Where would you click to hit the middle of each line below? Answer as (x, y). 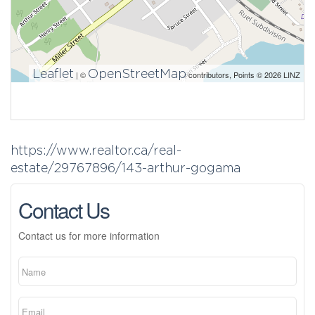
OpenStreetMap (137, 73)
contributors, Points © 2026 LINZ (243, 75)
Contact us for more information (89, 236)
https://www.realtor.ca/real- (96, 150)
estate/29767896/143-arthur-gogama (126, 168)
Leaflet (53, 73)
